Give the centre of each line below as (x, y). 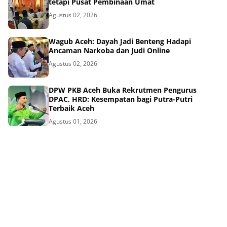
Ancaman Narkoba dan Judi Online (109, 50)
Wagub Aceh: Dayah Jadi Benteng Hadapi (120, 41)
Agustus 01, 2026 (73, 121)
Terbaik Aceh (71, 108)
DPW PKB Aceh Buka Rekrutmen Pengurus (123, 90)
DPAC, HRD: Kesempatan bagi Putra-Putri (121, 99)
